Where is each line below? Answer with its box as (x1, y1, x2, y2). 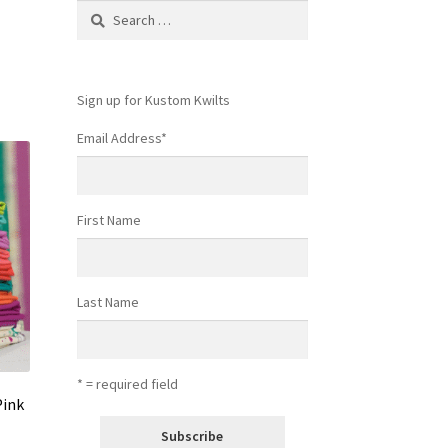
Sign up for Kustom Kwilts (76, 90, 230, 109)
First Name (76, 210, 141, 229)
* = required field (76, 375, 178, 394)
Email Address (76, 128, 161, 147)
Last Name (76, 293, 139, 312)
